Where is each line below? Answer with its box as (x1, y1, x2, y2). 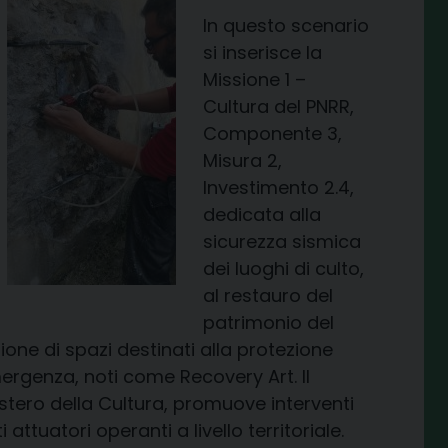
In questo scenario (203, 13, 369, 39)
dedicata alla (203, 202, 321, 228)
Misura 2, (203, 148, 282, 174)
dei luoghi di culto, (203, 256, 364, 282)
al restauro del (203, 283, 333, 309)
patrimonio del (203, 310, 334, 336)
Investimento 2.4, (203, 175, 354, 201)
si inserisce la (203, 40, 322, 66)
